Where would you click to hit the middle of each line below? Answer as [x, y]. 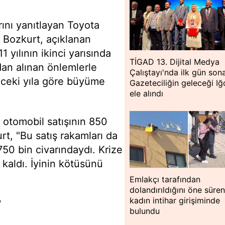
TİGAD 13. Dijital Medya [175, 62]
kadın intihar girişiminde [175, 201]
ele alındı [147, 94]
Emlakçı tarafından [165, 180]
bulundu [145, 211]
